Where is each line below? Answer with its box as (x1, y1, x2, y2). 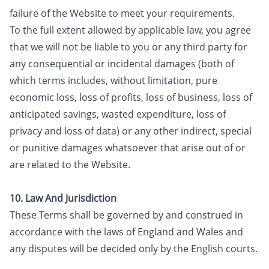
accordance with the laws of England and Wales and (10, 225, 243, 238)
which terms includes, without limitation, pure (10, 74, 217, 87)
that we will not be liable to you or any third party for (10, 40, 247, 53)
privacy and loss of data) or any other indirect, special (10, 124, 252, 138)
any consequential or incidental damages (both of (10, 57, 234, 70)
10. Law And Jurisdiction (10, 192, 116, 205)
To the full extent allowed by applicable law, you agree (10, 23, 251, 37)
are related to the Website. (10, 158, 130, 171)
